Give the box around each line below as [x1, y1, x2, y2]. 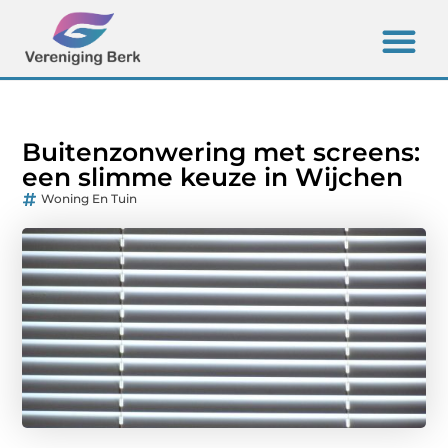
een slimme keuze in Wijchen [22, 162, 404, 193]
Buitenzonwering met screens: [22, 137, 421, 168]
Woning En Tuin [41, 191, 138, 207]
